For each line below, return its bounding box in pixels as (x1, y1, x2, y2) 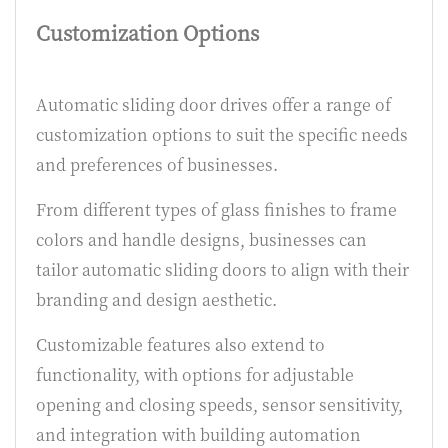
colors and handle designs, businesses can (36, 228, 367, 251)
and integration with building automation (36, 423, 361, 446)
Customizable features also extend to (36, 333, 325, 356)
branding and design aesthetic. (36, 288, 277, 311)
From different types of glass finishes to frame (36, 198, 397, 221)
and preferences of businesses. (36, 153, 278, 176)
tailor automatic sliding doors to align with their (36, 258, 409, 281)
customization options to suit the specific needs (36, 123, 408, 146)
